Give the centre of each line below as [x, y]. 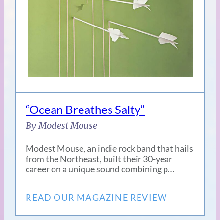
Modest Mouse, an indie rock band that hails [110, 149]
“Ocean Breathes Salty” [85, 110]
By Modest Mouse [62, 126]
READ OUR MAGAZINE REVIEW [96, 198]
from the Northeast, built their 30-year [99, 159]
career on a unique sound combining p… [100, 169]
